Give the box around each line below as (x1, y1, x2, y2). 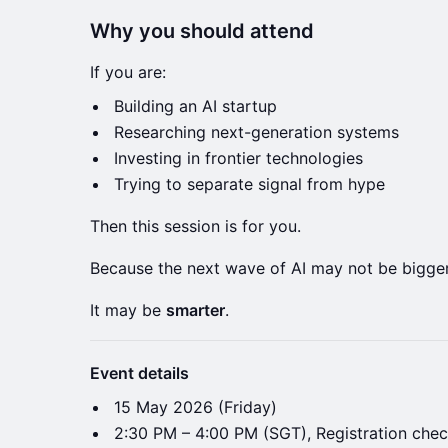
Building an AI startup (114, 95, 277, 116)
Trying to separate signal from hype (114, 173, 385, 194)
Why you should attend (90, 18, 314, 43)
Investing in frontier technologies (114, 147, 363, 168)
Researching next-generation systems (114, 121, 399, 142)
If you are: (90, 61, 166, 82)
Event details (90, 362, 189, 383)
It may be (90, 299, 166, 320)
